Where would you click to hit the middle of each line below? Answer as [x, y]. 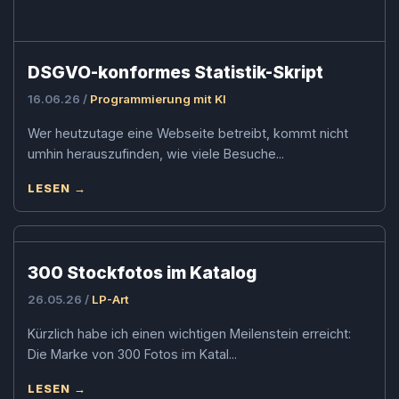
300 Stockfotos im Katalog [142, 273]
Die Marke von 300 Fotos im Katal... [132, 354]
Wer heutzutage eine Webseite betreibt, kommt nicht [188, 134]
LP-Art [110, 300]
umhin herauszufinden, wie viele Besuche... [156, 154]
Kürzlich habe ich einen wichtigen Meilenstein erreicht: [189, 334]
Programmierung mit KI [158, 99]
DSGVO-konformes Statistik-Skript [175, 73]
